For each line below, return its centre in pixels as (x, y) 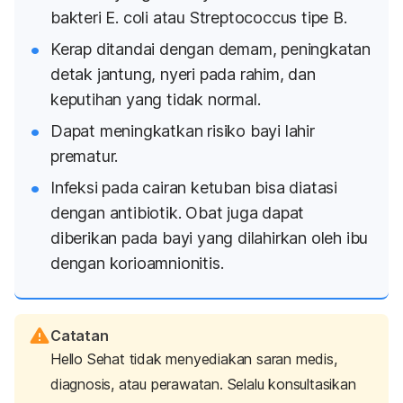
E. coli (129, 17)
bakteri (78, 17)
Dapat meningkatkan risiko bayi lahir (183, 131)
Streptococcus (243, 17)
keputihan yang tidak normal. (156, 100)
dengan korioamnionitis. (137, 264)
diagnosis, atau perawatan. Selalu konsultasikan (203, 384)
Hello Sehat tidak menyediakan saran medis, (194, 358)
